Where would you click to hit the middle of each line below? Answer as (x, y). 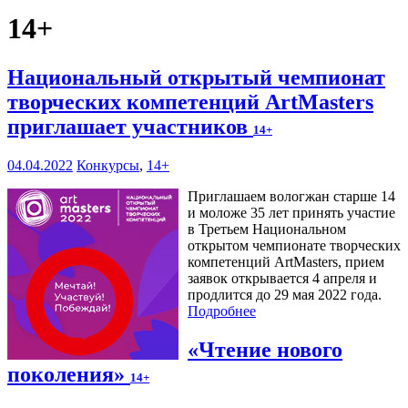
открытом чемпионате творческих (294, 245)
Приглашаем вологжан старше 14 (291, 196)
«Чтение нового (265, 349)
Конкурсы (108, 165)
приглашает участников (130, 126)
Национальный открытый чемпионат (196, 77)
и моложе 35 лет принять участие (291, 212)
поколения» (69, 374)
